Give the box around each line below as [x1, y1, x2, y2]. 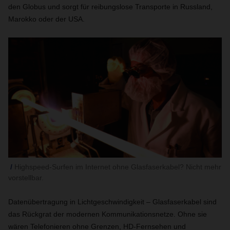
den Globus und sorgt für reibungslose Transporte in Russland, [8, 3, 213, 11]
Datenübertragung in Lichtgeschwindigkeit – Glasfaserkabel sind [8, 198, 217, 206]
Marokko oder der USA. [8, 15, 85, 23]
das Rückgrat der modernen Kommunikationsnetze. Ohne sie [8, 210, 207, 218]
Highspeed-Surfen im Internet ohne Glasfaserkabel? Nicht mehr [14, 163, 221, 171]
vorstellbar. [8, 174, 44, 182]
